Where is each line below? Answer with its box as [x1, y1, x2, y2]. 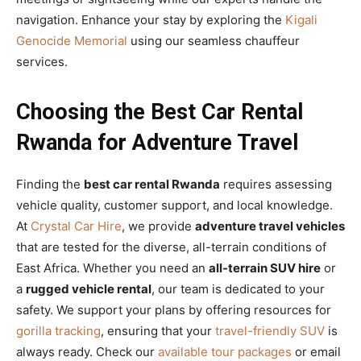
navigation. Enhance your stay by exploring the [16, 11, 285, 27]
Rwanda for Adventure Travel [16, 129, 298, 156]
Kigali [285, 11, 317, 27]
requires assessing [220, 176, 332, 192]
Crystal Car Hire [31, 218, 122, 234]
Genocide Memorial [16, 32, 127, 48]
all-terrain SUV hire [209, 259, 321, 276]
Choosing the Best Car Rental [16, 98, 303, 125]
